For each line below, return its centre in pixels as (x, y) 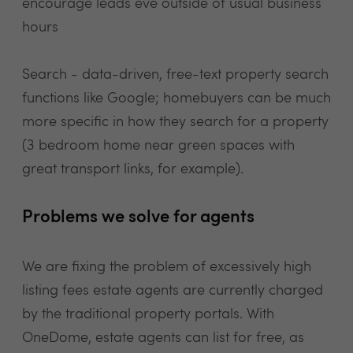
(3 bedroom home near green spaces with (158, 146)
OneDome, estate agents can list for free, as (163, 338)
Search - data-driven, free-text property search (175, 75)
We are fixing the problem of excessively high (167, 267)
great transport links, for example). (133, 169)
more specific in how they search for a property (175, 122)
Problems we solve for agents (138, 218)
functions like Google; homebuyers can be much (176, 98)
